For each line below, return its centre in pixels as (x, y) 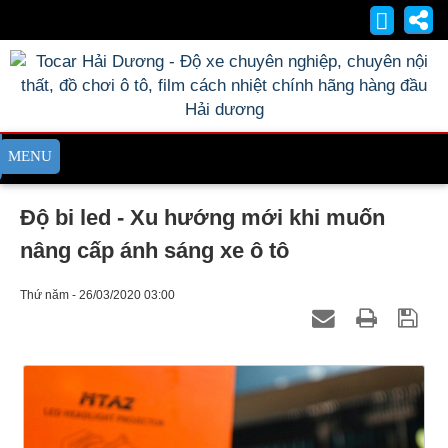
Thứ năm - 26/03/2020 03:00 (97, 295)
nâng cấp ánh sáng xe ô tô (154, 250)
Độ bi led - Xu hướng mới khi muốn (202, 217)
